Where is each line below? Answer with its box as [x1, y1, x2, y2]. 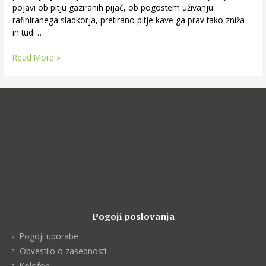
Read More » [12, 52, 61, 64]
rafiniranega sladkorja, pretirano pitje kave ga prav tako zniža [12, 14, 245, 26]
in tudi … [12, 26, 45, 38]
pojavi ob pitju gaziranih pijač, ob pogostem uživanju [12, 1, 214, 13]
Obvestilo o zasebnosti [19, 245, 106, 257]
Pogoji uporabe [19, 230, 78, 242]
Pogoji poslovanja [91, 211, 175, 223]
